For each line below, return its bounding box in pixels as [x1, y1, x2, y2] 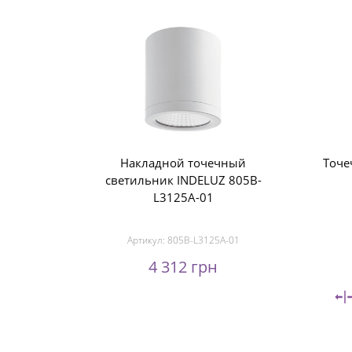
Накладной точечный [120, 155, 247, 170]
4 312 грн [148, 256, 218, 277]
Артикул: [126, 233, 167, 247]
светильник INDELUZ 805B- [104, 172, 262, 188]
